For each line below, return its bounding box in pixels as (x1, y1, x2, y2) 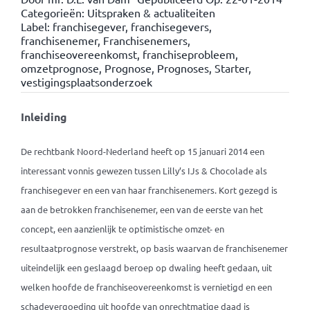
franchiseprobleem (142, 47, 235, 61)
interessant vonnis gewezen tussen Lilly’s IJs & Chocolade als (20, 165, 267, 176)
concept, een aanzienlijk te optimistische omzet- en (20, 223, 224, 235)
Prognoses (156, 61, 209, 75)
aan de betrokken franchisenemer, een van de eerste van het (20, 203, 263, 215)
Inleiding (20, 109, 67, 124)
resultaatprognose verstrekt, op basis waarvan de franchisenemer (20, 242, 288, 254)
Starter (214, 61, 248, 75)
